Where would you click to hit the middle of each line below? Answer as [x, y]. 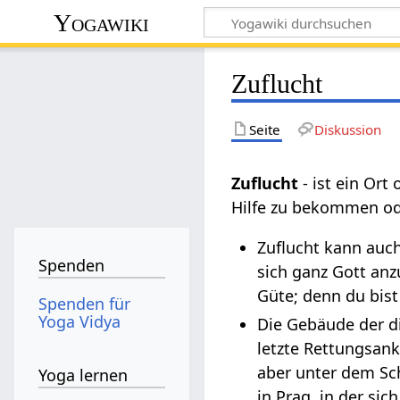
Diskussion [347, 129]
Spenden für [85, 303]
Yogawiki [102, 22]
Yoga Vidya [80, 321]
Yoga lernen [83, 375]
